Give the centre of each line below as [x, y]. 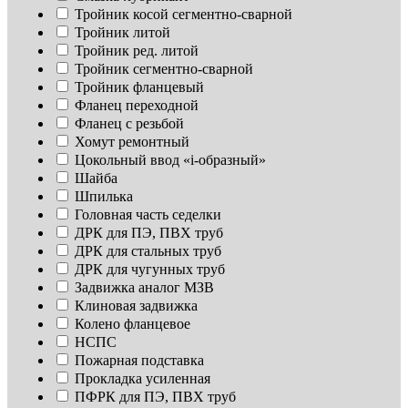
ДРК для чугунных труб [150, 270]
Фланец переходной [137, 106]
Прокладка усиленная [143, 379]
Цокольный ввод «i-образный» [170, 160]
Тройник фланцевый [139, 87]
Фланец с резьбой [129, 124]
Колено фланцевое [133, 324]
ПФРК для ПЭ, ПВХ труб [155, 397]
